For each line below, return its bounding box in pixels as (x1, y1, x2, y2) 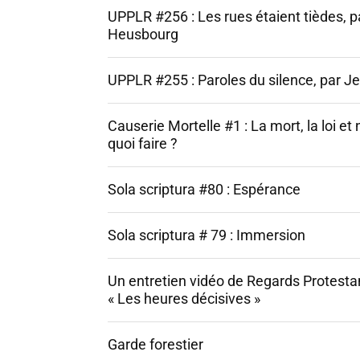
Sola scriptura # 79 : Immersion (108, 227, 305, 243)
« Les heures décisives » (108, 290, 260, 307)
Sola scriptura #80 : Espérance (108, 181, 301, 198)
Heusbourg (108, 26, 178, 43)
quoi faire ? (108, 135, 178, 152)
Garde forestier (108, 336, 203, 353)
